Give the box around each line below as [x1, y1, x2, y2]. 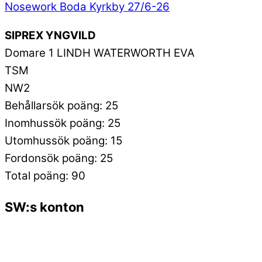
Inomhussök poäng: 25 [5, 116, 120, 130]
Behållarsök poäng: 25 [5, 98, 118, 112]
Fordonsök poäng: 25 [5, 151, 113, 165]
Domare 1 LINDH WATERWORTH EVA [5, 46, 195, 60]
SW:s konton [5, 199, 84, 215]
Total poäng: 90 [5, 168, 85, 182]
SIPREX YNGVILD [5, 28, 96, 42]
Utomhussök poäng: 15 [5, 133, 122, 147]
